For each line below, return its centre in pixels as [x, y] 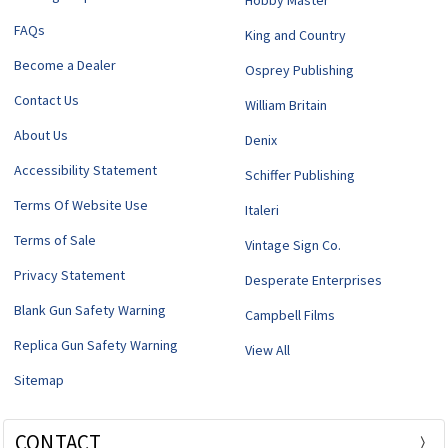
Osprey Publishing [300, 70]
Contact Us [46, 100]
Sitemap [38, 380]
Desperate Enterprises [314, 280]
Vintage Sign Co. [293, 245]
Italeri [262, 210]
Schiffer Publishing [300, 175]
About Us [40, 135]
